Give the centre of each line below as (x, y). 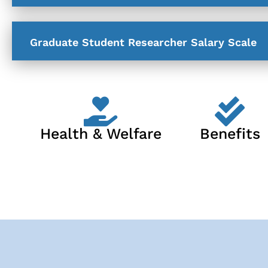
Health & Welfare (100, 133)
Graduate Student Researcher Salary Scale (143, 42)
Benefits (230, 133)
